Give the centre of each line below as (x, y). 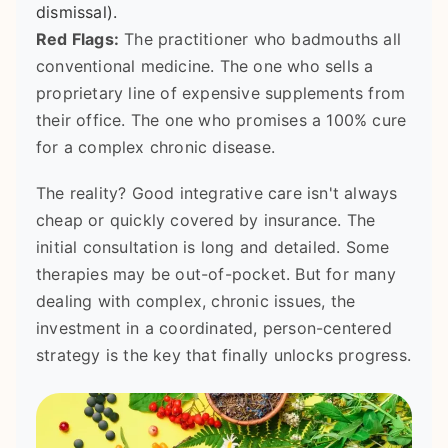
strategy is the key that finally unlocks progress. (224, 354)
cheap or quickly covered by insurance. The (206, 219)
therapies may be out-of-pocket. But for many (216, 273)
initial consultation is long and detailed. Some (213, 246)
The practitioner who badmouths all (260, 38)
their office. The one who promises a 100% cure (221, 119)
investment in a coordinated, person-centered (214, 327)
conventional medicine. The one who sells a (205, 65)
